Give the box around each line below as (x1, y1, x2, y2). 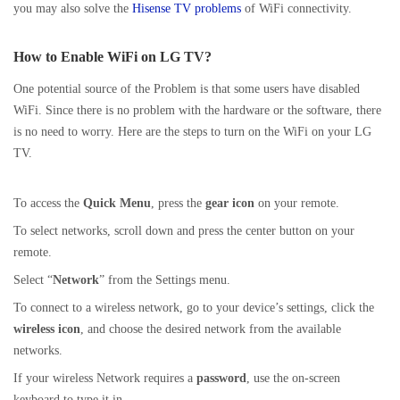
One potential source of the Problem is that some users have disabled (13, 81, 360, 96)
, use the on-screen (246, 371, 340, 386)
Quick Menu (83, 196, 151, 211)
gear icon (205, 196, 254, 211)
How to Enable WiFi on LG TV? (13, 49, 212, 65)
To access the (13, 196, 83, 211)
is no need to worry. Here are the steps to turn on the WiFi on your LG (13, 124, 371, 139)
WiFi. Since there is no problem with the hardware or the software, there (13, 103, 381, 118)
